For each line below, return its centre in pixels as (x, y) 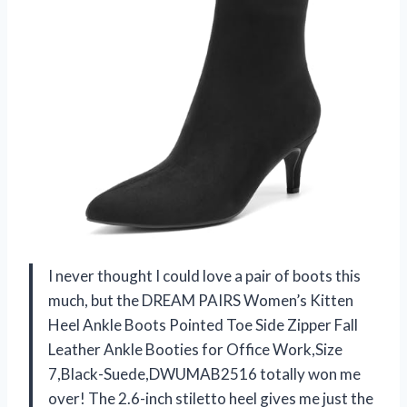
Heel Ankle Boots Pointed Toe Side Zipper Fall (203, 324)
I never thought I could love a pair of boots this (204, 275)
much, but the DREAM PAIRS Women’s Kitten (201, 300)
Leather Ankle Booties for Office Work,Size (195, 349)
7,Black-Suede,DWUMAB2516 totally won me (204, 373)
